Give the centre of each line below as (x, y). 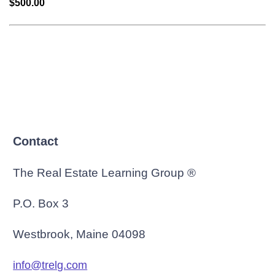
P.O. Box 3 (41, 203)
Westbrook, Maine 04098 (79, 234)
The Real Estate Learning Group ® (105, 173)
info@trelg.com (50, 265)
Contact (36, 141)
